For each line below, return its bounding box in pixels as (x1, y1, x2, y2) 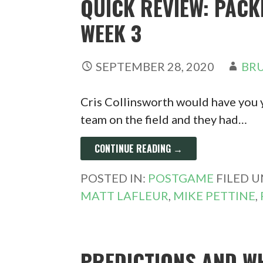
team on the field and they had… (80, 112, 248, 126)
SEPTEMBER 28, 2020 (96, 59, 215, 73)
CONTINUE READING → (95, 141, 183, 156)
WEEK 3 (80, 17, 142, 48)
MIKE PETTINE (173, 188, 256, 203)
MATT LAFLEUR (80, 188, 169, 203)
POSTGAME (148, 170, 214, 185)
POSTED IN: (80, 170, 149, 185)
